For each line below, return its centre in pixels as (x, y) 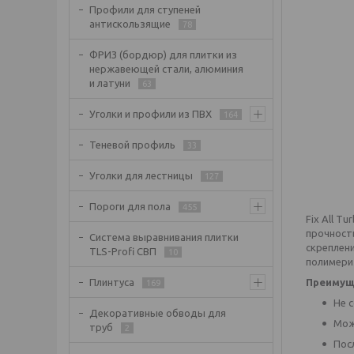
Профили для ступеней (145, 9)
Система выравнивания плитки (164, 237)
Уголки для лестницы (141, 175)
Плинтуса (112, 282)
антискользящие (130, 24)
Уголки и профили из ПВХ (151, 114)
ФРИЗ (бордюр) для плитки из (163, 55)
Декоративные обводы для (158, 313)
